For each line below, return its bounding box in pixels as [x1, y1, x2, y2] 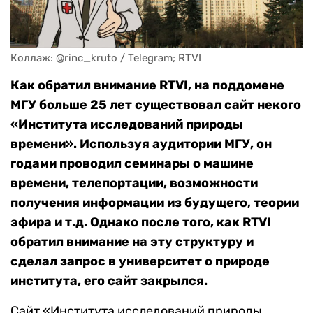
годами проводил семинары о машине [10, 156, 254, 172]
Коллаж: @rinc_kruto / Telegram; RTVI [10, 52, 201, 65]
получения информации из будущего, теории [10, 195, 299, 211]
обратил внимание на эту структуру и [10, 234, 254, 250]
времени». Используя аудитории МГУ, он [10, 136, 272, 152]
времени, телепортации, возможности [10, 175, 258, 191]
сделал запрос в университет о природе [10, 254, 270, 270]
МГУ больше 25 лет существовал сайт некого [10, 97, 301, 113]
